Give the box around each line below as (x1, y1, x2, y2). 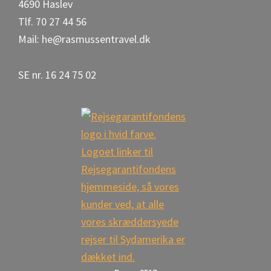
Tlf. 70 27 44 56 (18, 15, 87, 28)
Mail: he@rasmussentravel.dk (18, 32, 151, 46)
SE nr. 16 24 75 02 (18, 68, 96, 82)
